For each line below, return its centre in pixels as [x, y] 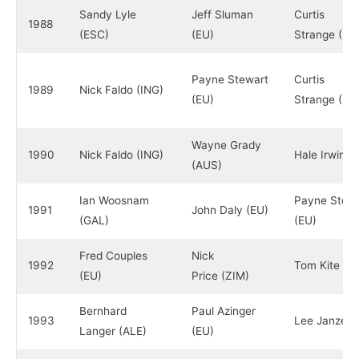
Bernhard [103, 311]
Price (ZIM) [220, 276]
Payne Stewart [230, 80]
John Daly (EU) [230, 210]
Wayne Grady [226, 145]
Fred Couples [113, 256]
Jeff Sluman [222, 15]
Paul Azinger [223, 311]
